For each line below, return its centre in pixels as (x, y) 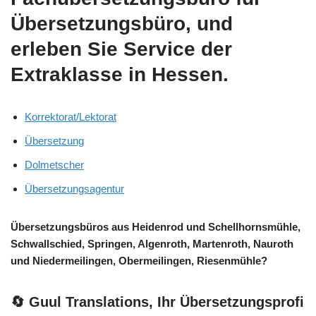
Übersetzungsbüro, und (122, 24)
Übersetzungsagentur (74, 189)
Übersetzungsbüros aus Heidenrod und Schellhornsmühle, (156, 227)
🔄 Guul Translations (80, 302)
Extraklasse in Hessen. (120, 75)
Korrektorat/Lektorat (71, 117)
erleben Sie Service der (121, 49)
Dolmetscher (54, 165)
